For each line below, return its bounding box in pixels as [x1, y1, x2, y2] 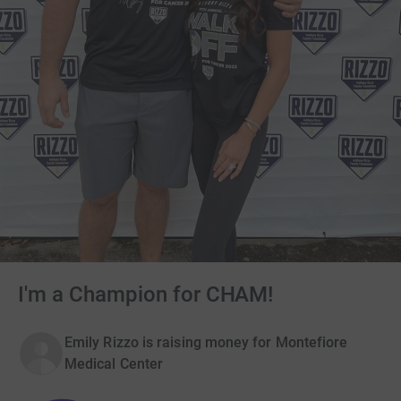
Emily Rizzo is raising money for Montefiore [64, 334, 348, 352]
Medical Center [64, 355, 164, 373]
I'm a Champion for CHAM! [18, 282, 274, 308]
